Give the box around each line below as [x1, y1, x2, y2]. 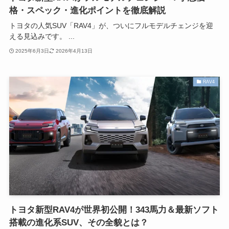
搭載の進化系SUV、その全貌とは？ [9, 217, 148, 227]
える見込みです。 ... [9, 32, 75, 41]
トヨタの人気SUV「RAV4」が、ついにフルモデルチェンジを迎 [9, 21, 213, 30]
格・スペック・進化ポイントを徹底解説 [9, 6, 166, 16]
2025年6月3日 [15, 48, 50, 54]
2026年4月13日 [55, 48, 93, 54]
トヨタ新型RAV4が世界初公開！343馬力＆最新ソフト [9, 204, 219, 215]
